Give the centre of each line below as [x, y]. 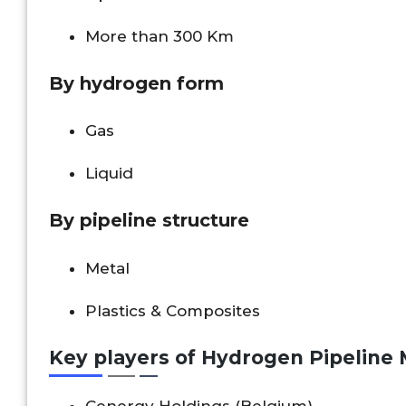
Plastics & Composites [173, 311]
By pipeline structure [149, 221]
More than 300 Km [159, 36]
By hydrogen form [136, 83]
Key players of [125, 357]
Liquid [109, 174]
